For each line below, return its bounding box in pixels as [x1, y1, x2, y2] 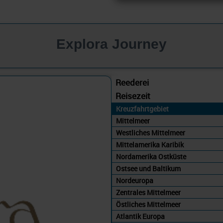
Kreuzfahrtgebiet [116, 104, 169, 113]
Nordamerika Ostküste [116, 152, 186, 161]
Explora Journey [56, 36, 167, 52]
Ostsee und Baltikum [116, 164, 181, 173]
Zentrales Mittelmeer [116, 188, 181, 197]
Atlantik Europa [116, 212, 165, 221]
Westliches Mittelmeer [116, 128, 185, 137]
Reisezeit [115, 90, 150, 102]
